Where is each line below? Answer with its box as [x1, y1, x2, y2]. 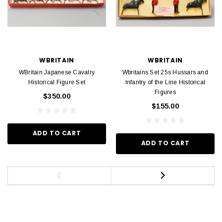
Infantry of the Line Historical [125, 78, 206, 86]
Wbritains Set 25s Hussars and [122, 68, 208, 76]
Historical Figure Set [28, 78, 86, 86]
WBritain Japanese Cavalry [19, 68, 95, 76]
